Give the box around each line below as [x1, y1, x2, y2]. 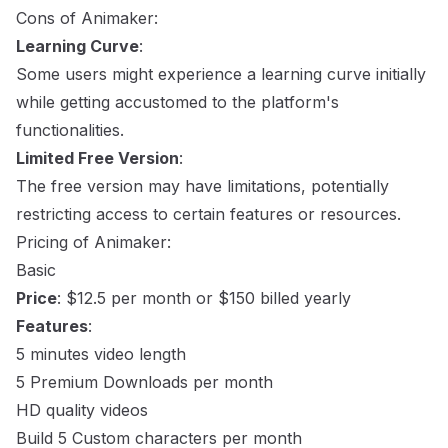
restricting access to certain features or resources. [16, 204, 401, 224]
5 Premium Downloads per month [16, 372, 273, 392]
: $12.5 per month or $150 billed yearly [57, 288, 351, 308]
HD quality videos [16, 400, 148, 420]
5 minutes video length [16, 344, 186, 364]
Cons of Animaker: [16, 8, 158, 28]
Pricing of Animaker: [16, 232, 171, 252]
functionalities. [16, 120, 124, 140]
